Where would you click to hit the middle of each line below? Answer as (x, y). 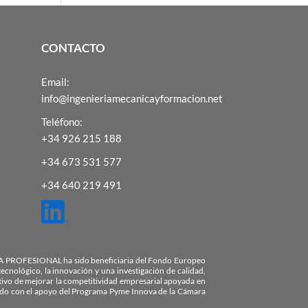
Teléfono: (62, 121)
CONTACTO (74, 48)
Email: (56, 81)
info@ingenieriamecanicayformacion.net (132, 98)
